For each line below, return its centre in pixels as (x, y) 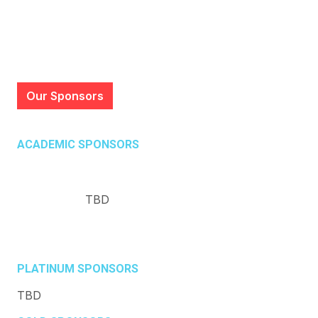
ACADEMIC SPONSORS (78, 144)
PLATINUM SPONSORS (78, 269)
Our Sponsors (65, 96)
